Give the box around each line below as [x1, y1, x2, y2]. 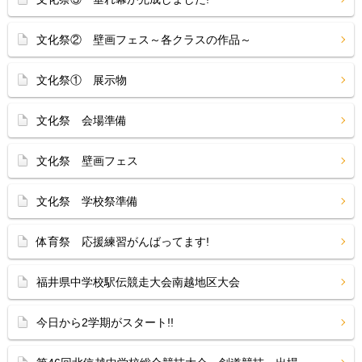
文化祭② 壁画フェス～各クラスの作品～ [36, 33, 251, 46]
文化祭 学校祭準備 [36, 195, 138, 208]
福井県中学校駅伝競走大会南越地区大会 [36, 276, 240, 288]
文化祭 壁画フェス [36, 154, 138, 167]
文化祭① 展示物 [36, 74, 127, 86]
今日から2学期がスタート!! [36, 316, 174, 329]
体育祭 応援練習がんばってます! [36, 235, 209, 248]
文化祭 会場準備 [36, 114, 127, 127]
